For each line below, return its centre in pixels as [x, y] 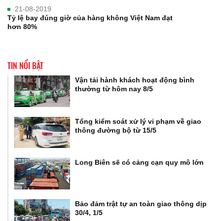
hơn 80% [22, 26]
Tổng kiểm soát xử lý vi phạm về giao [138, 121]
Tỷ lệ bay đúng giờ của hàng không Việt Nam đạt [90, 18]
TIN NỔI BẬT [25, 65]
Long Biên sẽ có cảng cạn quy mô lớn [140, 163]
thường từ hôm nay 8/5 [114, 89]
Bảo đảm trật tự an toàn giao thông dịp [141, 203]
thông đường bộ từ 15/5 [116, 130]
